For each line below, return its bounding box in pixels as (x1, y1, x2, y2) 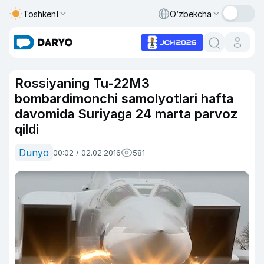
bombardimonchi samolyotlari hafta (15, 91, 233, 106)
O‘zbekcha (170, 8, 212, 19)
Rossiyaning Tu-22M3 (15, 75, 150, 91)
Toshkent (23, 8, 60, 19)
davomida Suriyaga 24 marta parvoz (15, 106, 238, 121)
